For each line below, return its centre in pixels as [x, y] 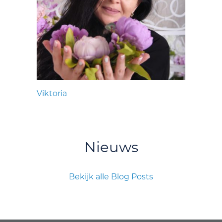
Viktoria [52, 94]
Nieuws [111, 147]
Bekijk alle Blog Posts [111, 177]
